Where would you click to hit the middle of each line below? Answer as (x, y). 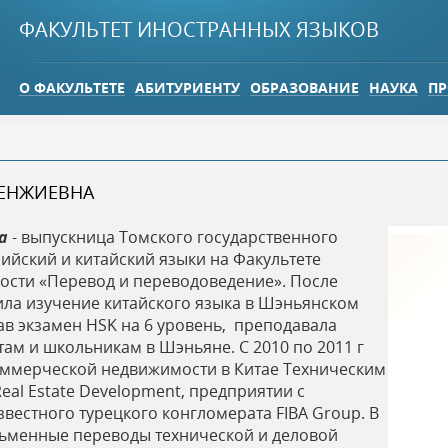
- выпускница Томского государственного (175, 237)
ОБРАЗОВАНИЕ (304, 87)
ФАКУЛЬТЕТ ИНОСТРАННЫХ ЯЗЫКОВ (199, 29)
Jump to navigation (224, 13)
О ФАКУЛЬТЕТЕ (72, 87)
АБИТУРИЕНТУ (187, 87)
